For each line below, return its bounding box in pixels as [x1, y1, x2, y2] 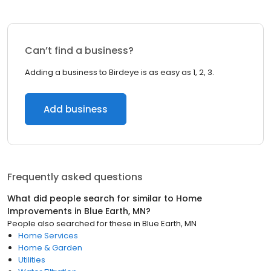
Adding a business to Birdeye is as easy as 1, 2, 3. [25, 67, 214, 78]
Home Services [18, 230, 78, 241]
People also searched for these [7, 218, 132, 229]
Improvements [7, 205, 72, 217]
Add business [44, 103, 108, 116]
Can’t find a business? [25, 44, 134, 57]
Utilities [18, 254, 45, 266]
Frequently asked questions [7, 170, 143, 184]
